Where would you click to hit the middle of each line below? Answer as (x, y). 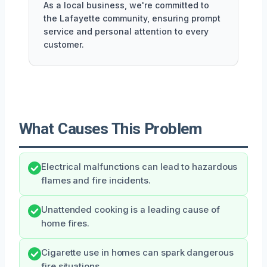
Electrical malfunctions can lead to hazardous (139, 167)
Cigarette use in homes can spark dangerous (137, 252)
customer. (64, 44)
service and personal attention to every (126, 31)
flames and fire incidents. (96, 180)
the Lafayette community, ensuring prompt (132, 18)
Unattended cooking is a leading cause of (131, 209)
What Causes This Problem (111, 128)
